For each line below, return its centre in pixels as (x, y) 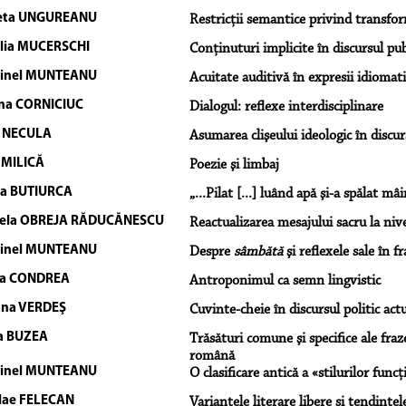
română (212, 356)
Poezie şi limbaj (234, 164)
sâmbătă (258, 251)
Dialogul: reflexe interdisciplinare (286, 106)
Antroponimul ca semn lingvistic (285, 280)
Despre (211, 251)
